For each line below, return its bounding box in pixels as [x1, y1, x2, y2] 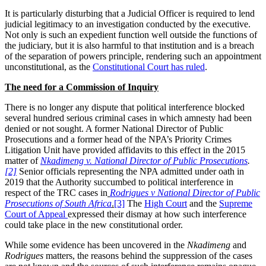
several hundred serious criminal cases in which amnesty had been [5, 112, 252, 123]
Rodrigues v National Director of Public [110, 187, 260, 198]
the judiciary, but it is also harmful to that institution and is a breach [5, 40, 254, 50]
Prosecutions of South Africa [5, 198, 112, 208]
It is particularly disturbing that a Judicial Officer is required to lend [5, 8, 255, 18]
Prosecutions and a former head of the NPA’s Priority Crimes [5, 134, 232, 144]
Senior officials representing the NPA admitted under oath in [17, 166, 244, 176]
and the [187, 198, 219, 208]
